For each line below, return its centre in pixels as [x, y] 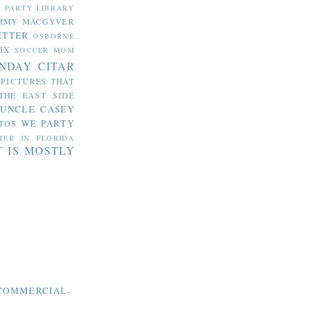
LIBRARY [55, 7]
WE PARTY [48, 123]
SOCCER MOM [44, 50]
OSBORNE [53, 36]
